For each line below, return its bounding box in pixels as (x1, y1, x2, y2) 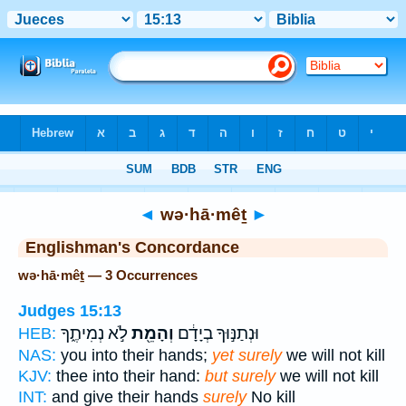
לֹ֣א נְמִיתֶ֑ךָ (61, 323, 128, 343)
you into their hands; (56, 345, 212, 364)
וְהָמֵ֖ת (128, 323, 174, 343)
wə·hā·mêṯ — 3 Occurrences (18, 267, 198, 283)
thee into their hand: (52, 366, 205, 385)
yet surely (212, 345, 282, 364)
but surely (205, 366, 275, 385)
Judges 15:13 (18, 301, 121, 320)
